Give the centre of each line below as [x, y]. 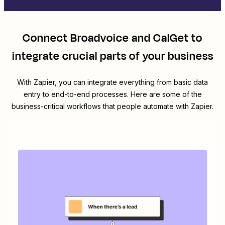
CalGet [171, 38]
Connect [46, 38]
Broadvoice [100, 38]
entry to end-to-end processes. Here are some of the [113, 94]
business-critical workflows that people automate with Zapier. [113, 106]
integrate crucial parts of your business [113, 57]
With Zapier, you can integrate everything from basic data [113, 82]
